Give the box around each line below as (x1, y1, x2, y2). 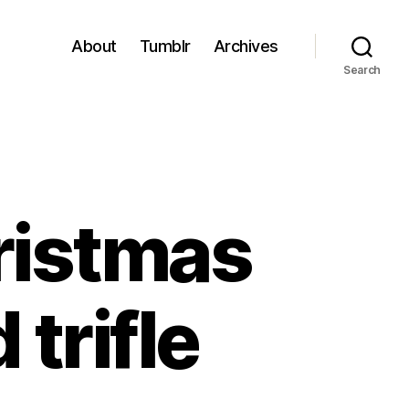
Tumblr (139, 36, 191, 56)
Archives (213, 36, 278, 56)
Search (342, 63, 382, 77)
